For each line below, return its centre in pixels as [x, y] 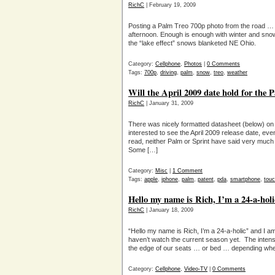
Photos [193, 64]
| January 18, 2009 [169, 210]
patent [206, 179]
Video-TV [196, 269]
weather [237, 72]
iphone [170, 179]
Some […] [143, 150]
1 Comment [188, 171]
